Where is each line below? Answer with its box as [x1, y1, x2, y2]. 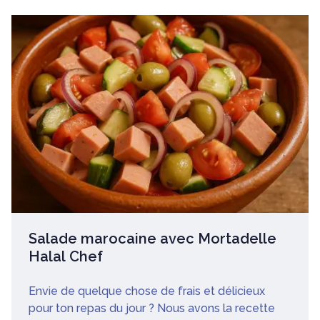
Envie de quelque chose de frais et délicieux [29, 284, 265, 298]
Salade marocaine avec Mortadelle [29, 229, 276, 247]
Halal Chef [29, 247, 103, 265]
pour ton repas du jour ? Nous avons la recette [29, 301, 275, 315]
